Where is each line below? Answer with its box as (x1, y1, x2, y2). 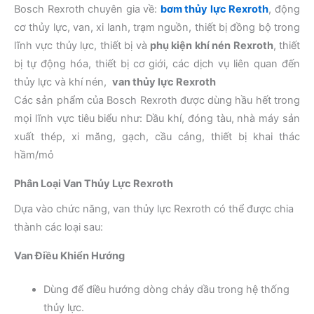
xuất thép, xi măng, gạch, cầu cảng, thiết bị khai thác (14, 130, 300, 143)
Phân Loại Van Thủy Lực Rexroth (14, 177, 173, 190)
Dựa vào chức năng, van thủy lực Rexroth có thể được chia (14, 203, 294, 216)
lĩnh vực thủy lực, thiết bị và (14, 39, 150, 52)
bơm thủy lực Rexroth (160, 2, 269, 15)
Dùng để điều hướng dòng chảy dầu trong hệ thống (43, 282, 289, 296)
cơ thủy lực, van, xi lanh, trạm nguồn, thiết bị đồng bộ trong (14, 20, 300, 34)
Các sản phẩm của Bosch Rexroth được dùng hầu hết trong (14, 93, 300, 107)
